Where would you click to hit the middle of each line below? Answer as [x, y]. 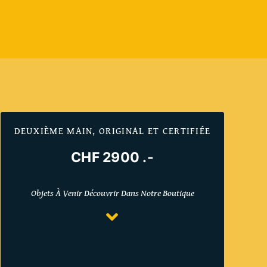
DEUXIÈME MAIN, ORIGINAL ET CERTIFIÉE [112, 131]
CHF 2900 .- [112, 158]
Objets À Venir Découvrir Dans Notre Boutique [112, 193]
